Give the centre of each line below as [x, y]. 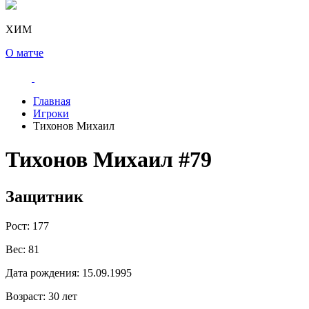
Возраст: [26, 296]
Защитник [44, 196]
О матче [24, 53]
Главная [52, 101]
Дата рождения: [42, 272]
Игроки [51, 113]
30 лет [61, 296]
